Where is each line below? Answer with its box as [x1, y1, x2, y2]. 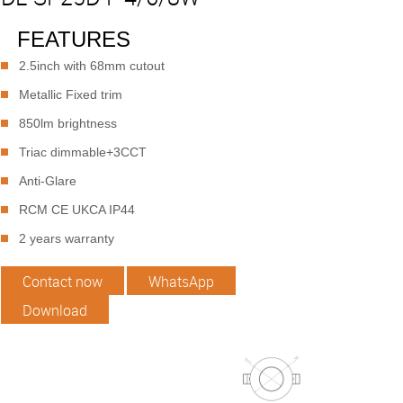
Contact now [22, 272, 103, 291]
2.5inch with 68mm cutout [18, 58, 165, 73]
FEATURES [16, 27, 130, 51]
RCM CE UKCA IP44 [18, 202, 135, 217]
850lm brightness [18, 116, 117, 130]
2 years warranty [18, 231, 114, 246]
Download [22, 300, 87, 320]
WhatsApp [148, 272, 214, 291]
